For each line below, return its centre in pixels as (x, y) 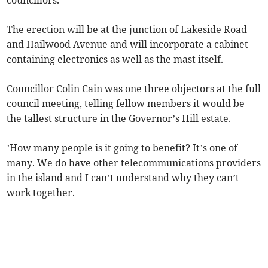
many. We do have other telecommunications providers (134, 163)
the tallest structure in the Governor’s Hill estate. (119, 119)
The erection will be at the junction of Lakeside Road (127, 30)
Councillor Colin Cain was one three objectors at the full (134, 89)
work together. (41, 193)
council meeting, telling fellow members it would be (126, 104)
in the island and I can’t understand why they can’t (123, 178)
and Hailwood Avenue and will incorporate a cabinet (128, 45)
